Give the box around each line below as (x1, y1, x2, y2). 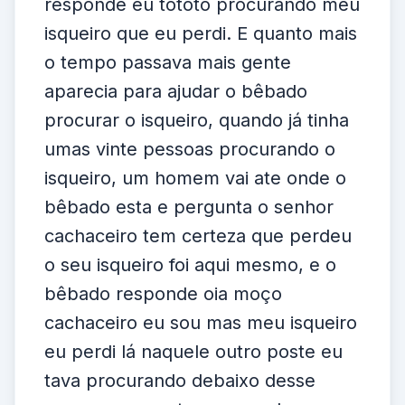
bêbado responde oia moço (44, 283, 282, 305)
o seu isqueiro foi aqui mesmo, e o (44, 254, 336, 276)
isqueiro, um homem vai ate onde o (44, 167, 346, 189)
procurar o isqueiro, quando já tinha (44, 109, 349, 131)
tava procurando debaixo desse (44, 370, 316, 391)
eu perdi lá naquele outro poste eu (44, 341, 343, 363)
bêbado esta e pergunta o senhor (44, 196, 334, 218)
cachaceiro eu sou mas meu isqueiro (44, 312, 357, 334)
